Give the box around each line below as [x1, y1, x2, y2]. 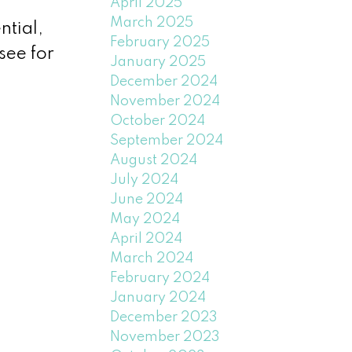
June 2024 [110, 192, 184, 207]
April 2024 [110, 231, 183, 246]
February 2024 [110, 270, 211, 285]
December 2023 [110, 310, 218, 324]
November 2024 [110, 93, 221, 108]
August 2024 [110, 152, 198, 167]
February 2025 [110, 35, 211, 49]
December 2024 [110, 74, 218, 89]
